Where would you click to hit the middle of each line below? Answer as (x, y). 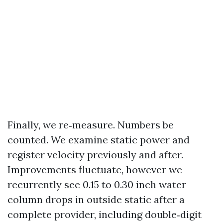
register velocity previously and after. (95, 155)
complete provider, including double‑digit (105, 214)
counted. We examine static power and (99, 140)
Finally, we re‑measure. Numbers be (91, 125)
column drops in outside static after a (96, 199)
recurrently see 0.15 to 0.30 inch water (97, 184)
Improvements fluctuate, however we (95, 169)
